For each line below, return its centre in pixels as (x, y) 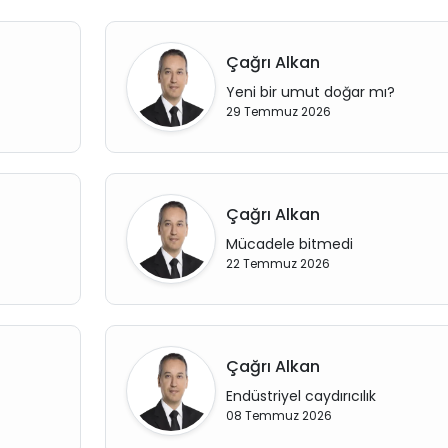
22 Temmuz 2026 (277, 263)
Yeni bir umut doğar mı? (310, 92)
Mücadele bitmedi (289, 244)
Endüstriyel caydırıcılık (300, 396)
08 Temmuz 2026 (278, 415)
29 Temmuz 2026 (278, 111)
